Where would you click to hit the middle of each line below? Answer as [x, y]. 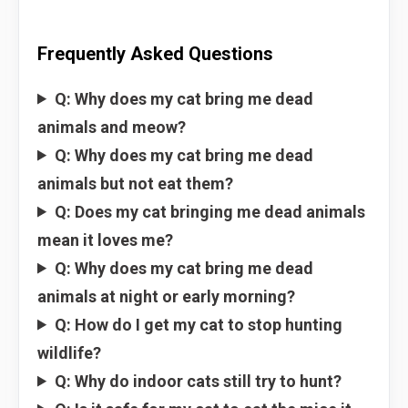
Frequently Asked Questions [155, 53]
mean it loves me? [105, 240]
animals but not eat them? [135, 183]
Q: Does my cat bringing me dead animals [210, 211]
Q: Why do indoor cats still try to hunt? [199, 381]
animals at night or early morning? [166, 296]
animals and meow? [112, 127]
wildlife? [69, 352]
